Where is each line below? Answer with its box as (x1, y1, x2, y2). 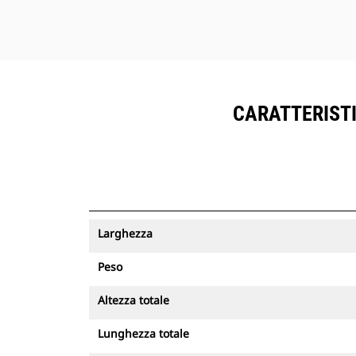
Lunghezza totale (98, 326, 189, 341)
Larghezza (98, 226, 153, 241)
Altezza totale (98, 292, 169, 308)
